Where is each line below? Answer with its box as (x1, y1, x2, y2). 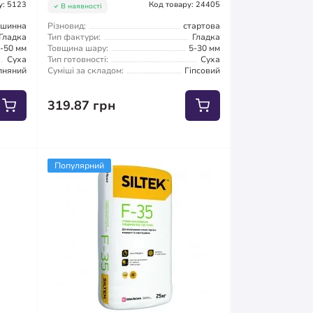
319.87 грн (48, 96, 117, 114)
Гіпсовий (184, 64, 220, 76)
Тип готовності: (48, 53, 109, 65)
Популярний (54, 159, 105, 171)
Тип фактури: (48, 31, 101, 43)
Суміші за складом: (48, 64, 124, 76)
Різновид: (48, 20, 87, 31)
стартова (182, 20, 220, 31)
